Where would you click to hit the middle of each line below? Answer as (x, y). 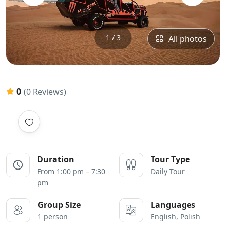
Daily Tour (168, 172)
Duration (56, 160)
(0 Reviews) (45, 92)
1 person (53, 217)
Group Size (59, 205)
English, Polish (176, 217)
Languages (173, 205)
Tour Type (170, 160)
